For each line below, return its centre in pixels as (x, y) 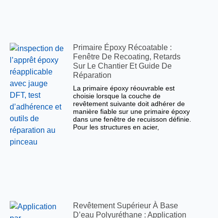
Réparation (92, 75)
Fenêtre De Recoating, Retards (127, 57)
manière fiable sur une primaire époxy (132, 112)
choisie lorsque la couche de (117, 96)
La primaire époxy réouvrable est (124, 88)
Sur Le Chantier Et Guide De (123, 66)
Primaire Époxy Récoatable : (123, 48)
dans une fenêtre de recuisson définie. (132, 119)
